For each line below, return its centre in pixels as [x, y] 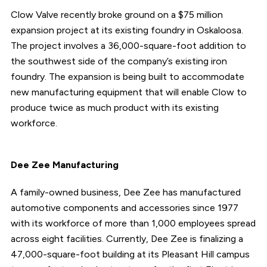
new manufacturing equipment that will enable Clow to [128, 92]
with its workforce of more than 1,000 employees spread [133, 223]
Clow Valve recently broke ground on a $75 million [117, 14]
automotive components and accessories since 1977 [124, 207]
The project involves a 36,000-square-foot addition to [128, 45]
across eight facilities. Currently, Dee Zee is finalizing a [127, 238]
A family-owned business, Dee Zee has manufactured [125, 192]
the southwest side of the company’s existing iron [119, 61]
